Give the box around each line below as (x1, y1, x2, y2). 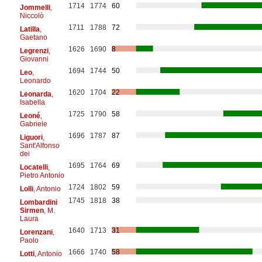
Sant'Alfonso (19, 141, 60, 150)
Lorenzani (19, 227, 53, 236)
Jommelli (19, 3, 50, 12)
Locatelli (19, 163, 48, 171)
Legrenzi (19, 46, 49, 55)
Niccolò (19, 11, 44, 20)
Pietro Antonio (19, 171, 64, 180)
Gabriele (19, 119, 47, 128)
